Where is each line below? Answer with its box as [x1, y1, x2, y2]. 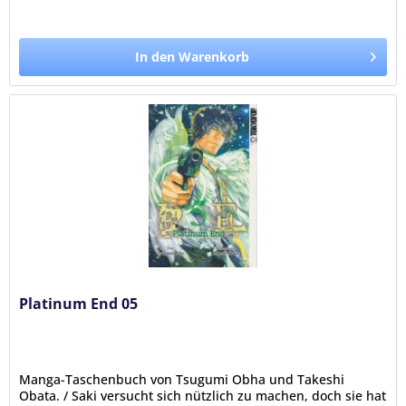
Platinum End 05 [19, 293, 139, 314]
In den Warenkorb [135, 48, 250, 65]
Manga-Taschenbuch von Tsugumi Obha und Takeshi [19, 370, 345, 388]
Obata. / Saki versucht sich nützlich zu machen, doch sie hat [19, 386, 387, 404]
